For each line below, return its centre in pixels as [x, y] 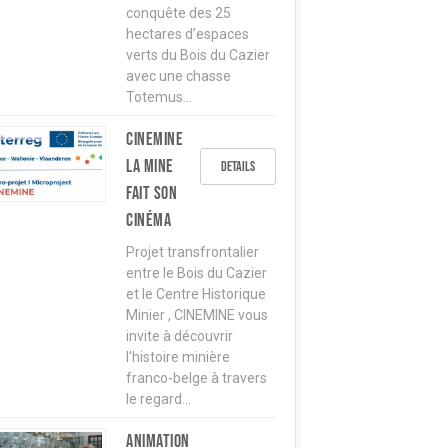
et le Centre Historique [196, 294]
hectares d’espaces [187, 34]
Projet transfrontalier [192, 252]
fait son [151, 193]
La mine [150, 166]
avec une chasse [178, 76]
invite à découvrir [179, 336]
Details [238, 166]
